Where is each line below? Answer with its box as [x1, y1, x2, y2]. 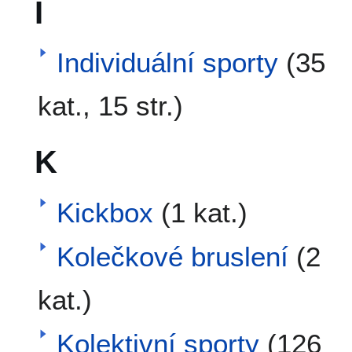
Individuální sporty [56, 46, 278, 78]
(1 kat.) [160, 196, 247, 228]
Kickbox [56, 196, 153, 228]
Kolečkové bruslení [56, 240, 288, 272]
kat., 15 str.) [37, 90, 183, 121]
